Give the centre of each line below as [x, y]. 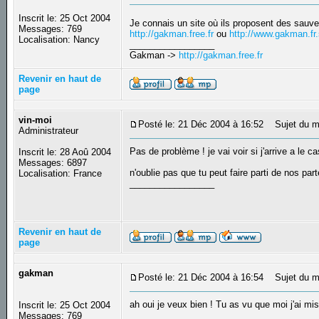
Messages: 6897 [53, 163]
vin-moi [36, 120]
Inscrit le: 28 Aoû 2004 [65, 152]
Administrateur [49, 131]
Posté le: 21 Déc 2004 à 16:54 [201, 278]
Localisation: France [61, 174]
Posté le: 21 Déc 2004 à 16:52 [201, 125]
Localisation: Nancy [59, 40]
